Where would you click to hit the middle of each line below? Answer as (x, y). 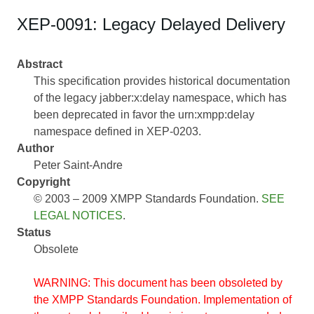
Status (34, 232)
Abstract (40, 64)
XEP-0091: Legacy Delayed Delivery (151, 24)
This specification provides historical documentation (162, 81)
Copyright (43, 182)
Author (35, 148)
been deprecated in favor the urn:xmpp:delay (144, 114)
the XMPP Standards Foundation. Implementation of (163, 299)
